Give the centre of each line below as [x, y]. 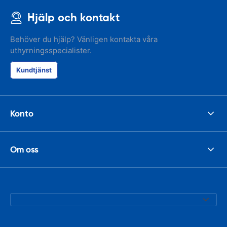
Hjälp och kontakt [73, 17]
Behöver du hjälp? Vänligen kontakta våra [84, 39]
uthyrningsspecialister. [51, 50]
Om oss [24, 149]
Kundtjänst [34, 70]
